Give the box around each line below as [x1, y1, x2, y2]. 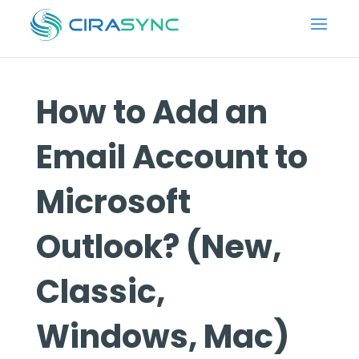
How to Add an [35, 90, 268, 135]
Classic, [35, 269, 165, 314]
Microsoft [35, 179, 191, 224]
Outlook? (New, [35, 224, 281, 269]
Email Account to [35, 135, 308, 179]
